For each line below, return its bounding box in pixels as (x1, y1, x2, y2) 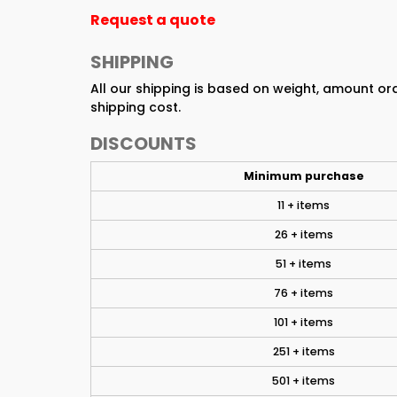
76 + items (274, 285, 333, 300)
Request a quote (90, 10, 215, 30)
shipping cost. (90, 98, 181, 116)
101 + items (274, 315, 333, 330)
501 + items (272, 373, 335, 388)
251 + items (272, 344, 335, 359)
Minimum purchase (243, 168, 364, 183)
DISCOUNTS (90, 131, 197, 156)
